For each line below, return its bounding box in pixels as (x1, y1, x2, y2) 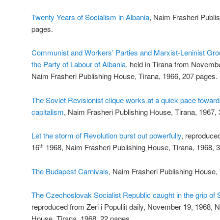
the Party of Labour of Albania (31, 59, 126, 70)
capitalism (31, 106, 64, 117)
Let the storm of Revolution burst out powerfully (31, 130, 181, 141)
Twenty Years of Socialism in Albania (31, 12, 149, 23)
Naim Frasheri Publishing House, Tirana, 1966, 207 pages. (31, 71, 218, 82)
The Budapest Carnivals (31, 165, 109, 176)
